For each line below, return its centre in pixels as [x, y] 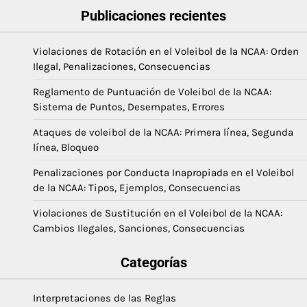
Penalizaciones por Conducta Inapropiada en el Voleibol [163, 172]
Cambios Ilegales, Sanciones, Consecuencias [139, 228]
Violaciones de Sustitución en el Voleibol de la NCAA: [158, 213]
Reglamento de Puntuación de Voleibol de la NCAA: [152, 91]
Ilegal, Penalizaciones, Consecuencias [122, 66]
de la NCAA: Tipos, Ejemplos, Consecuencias [137, 187]
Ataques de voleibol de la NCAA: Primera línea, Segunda [163, 132]
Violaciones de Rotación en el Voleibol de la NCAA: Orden [166, 51]
